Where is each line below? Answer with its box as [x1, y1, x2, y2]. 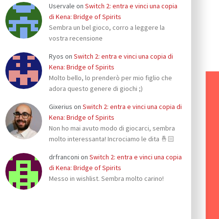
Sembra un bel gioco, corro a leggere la [49, 23, 165, 32]
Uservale [49, 1, 75, 11]
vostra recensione [49, 34, 103, 43]
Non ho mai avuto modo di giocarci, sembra [49, 123, 175, 132]
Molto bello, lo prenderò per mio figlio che [49, 73, 172, 83]
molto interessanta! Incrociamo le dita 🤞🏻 [49, 134, 175, 143]
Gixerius [49, 102, 72, 111]
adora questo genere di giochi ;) [49, 84, 143, 93]
